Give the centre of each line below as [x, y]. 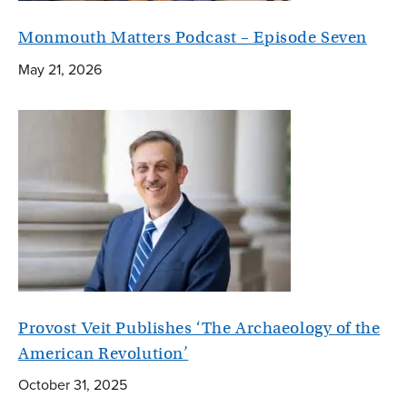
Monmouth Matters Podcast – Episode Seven [193, 37]
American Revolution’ [104, 353]
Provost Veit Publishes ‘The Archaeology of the [199, 328]
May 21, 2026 [60, 69]
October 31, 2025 [73, 385]
